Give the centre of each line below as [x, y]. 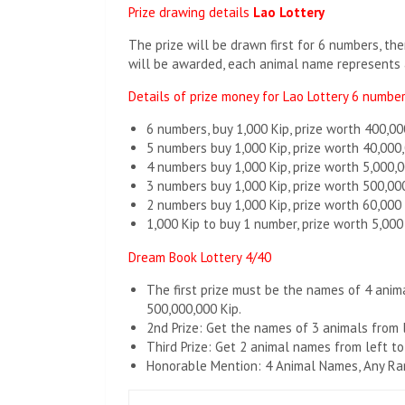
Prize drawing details [191, 12]
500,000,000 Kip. [194, 309]
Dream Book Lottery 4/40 [200, 257]
